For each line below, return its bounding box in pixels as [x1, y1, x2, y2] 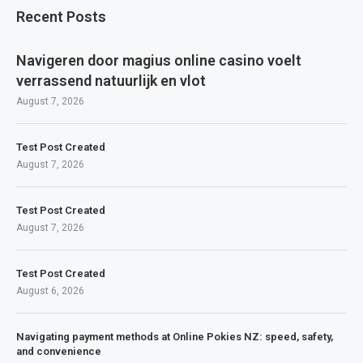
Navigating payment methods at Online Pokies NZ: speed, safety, [16, 330, 333, 343]
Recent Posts [16, 7, 106, 25]
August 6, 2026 [16, 284, 84, 297]
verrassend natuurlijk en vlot [16, 71, 206, 89]
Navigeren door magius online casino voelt [16, 51, 301, 69]
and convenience [16, 344, 101, 357]
